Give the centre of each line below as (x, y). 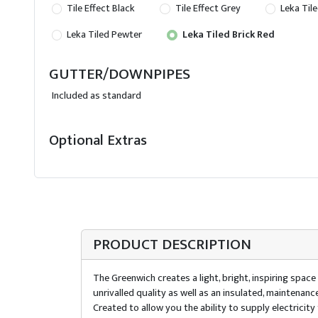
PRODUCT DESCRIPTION (172, 244)
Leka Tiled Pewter (104, 34)
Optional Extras (98, 140)
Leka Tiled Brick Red (227, 34)
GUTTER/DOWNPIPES (120, 74)
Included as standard (97, 95)
